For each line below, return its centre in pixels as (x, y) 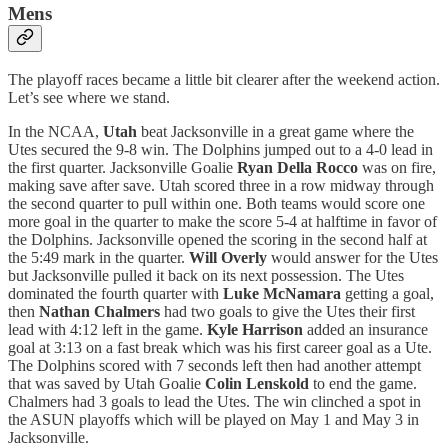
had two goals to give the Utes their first (287, 311)
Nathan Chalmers (99, 311)
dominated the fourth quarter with (115, 293)
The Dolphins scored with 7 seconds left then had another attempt (214, 365)
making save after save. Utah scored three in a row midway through (221, 185)
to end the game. (363, 383)
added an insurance (365, 329)
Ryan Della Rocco (297, 167)
